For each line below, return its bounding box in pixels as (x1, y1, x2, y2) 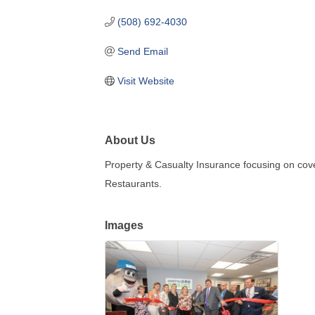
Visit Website (117, 75, 174, 86)
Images (105, 218, 144, 231)
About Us (105, 133, 156, 146)
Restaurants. (105, 177, 162, 189)
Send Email (117, 45, 168, 57)
